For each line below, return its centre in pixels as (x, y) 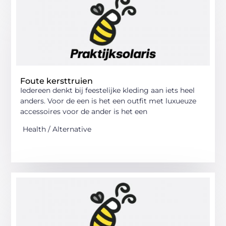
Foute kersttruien (57, 81)
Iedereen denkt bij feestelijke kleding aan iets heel (108, 90)
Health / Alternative (57, 129)
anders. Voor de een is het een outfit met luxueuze (108, 101)
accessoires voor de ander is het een (84, 111)
